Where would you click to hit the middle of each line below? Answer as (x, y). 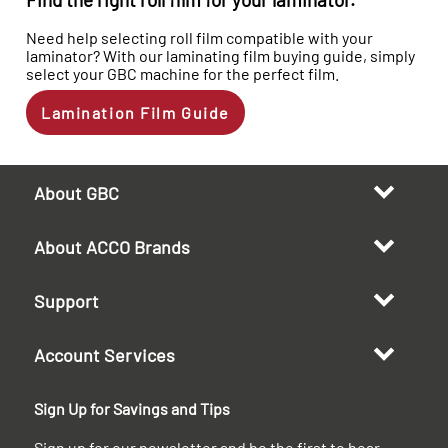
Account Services (104, 354)
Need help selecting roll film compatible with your (199, 37)
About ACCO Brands (112, 246)
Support (66, 300)
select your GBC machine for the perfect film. (182, 73)
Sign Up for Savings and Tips (132, 408)
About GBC (76, 192)
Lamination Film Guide (135, 112)
